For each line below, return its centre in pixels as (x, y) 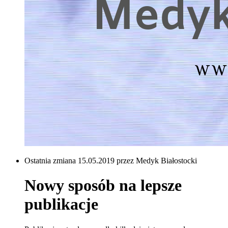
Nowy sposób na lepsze (103, 186)
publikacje (61, 204)
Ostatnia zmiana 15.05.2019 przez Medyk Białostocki (111, 161)
